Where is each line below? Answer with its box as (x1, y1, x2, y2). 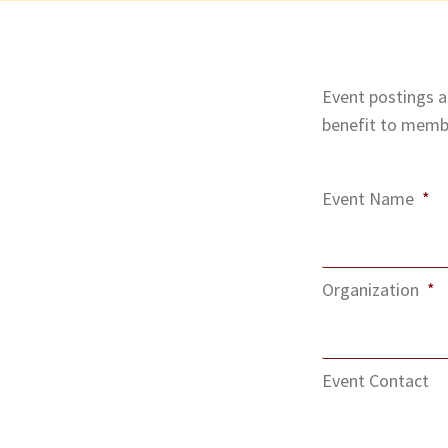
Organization (322, 277, 419, 301)
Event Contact (322, 368, 429, 392)
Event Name (322, 186, 414, 210)
